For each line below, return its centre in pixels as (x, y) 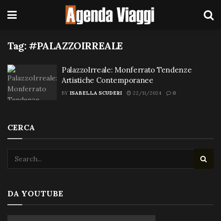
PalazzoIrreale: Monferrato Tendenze (127, 70)
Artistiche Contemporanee (108, 80)
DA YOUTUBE (35, 193)
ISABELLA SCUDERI (96, 93)
